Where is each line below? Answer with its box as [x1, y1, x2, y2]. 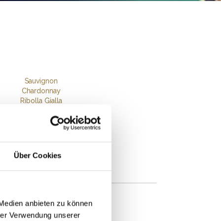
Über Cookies [13, 151, 62, 160]
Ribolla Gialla [20, 97, 63, 105]
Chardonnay [22, 87, 61, 95]
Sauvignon [25, 77, 58, 85]
